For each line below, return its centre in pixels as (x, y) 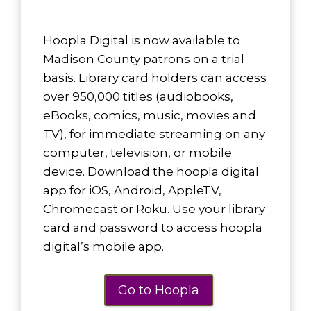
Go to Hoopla (158, 291)
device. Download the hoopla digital (151, 172)
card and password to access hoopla (153, 228)
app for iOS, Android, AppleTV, (132, 191)
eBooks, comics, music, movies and (150, 116)
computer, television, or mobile (137, 153)
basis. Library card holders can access (155, 78)
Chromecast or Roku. (108, 209)
